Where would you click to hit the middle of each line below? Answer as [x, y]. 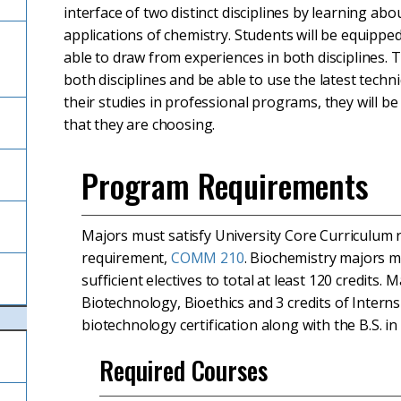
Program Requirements [225, 185]
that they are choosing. [140, 124]
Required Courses [183, 370]
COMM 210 [207, 258]
